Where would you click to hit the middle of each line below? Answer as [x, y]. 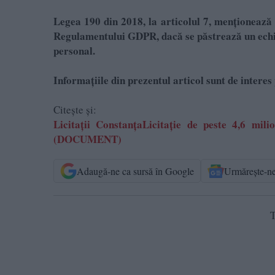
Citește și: [75, 110]
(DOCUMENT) [87, 139]
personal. [74, 51]
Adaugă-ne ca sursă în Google [135, 171]
